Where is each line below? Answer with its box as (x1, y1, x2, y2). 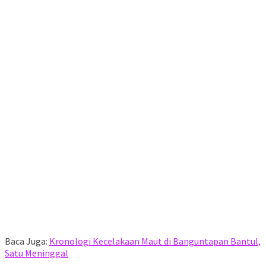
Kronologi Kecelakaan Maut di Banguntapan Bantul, (49, 235, 261, 247)
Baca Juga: (5, 235, 49, 247)
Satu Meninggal (5, 246, 68, 259)
